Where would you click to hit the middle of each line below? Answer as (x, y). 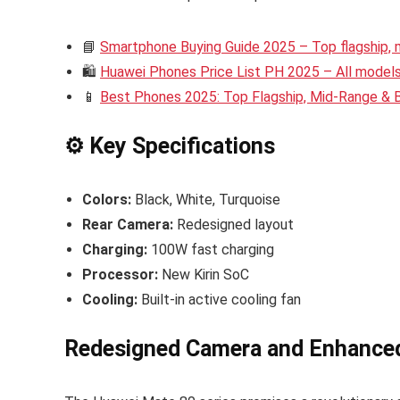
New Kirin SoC (204, 275)
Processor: (120, 275)
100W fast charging (211, 250)
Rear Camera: (128, 225)
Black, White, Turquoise (206, 200)
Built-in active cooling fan (219, 300)
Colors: (107, 200)
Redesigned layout (233, 225)
